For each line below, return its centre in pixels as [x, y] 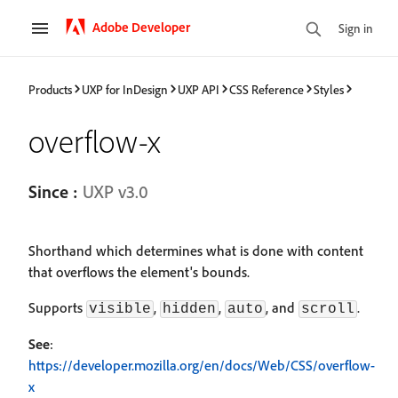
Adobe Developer [141, 27]
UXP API [199, 89]
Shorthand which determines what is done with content [196, 251]
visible [120, 309]
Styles [329, 89]
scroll [328, 309]
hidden [189, 309]
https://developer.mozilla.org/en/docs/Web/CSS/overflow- [202, 365]
